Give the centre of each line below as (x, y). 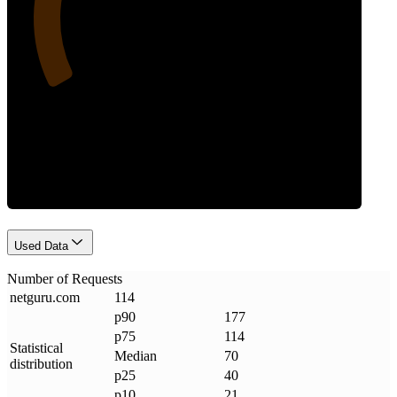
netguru (31, 298)
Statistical (36, 348)
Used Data (41, 245)
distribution (41, 364)
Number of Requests (65, 279)
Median (136, 356)
